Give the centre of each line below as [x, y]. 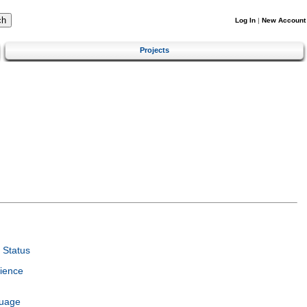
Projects [155, 50]
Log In [245, 20]
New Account [284, 20]
